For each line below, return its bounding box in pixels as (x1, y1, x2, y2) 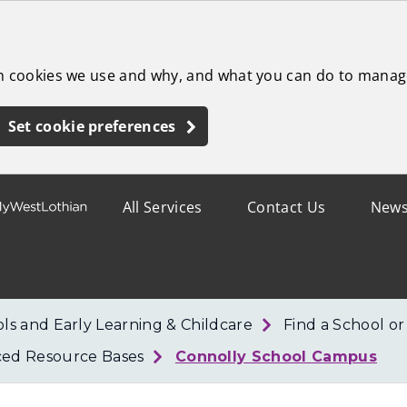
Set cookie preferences (7, 116, 176, 136)
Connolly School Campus (174, 348, 377, 365)
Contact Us (247, 197, 326, 217)
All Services (122, 197, 203, 217)
